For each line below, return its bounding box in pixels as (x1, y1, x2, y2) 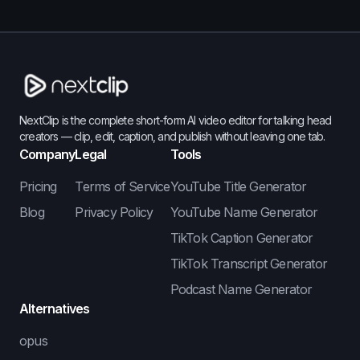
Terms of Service (75, 178, 170, 194)
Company (19, 145, 76, 162)
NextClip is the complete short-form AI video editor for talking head (19, 112, 332, 127)
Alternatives (19, 300, 90, 317)
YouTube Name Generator (170, 203, 318, 220)
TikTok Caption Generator (170, 229, 313, 246)
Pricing (19, 178, 57, 194)
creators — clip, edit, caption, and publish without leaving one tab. (19, 129, 325, 143)
